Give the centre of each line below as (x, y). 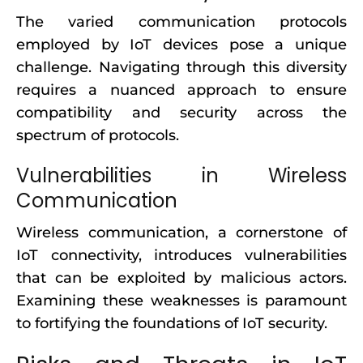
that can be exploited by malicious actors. (181, 278)
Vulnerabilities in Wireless (181, 175)
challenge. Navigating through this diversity (181, 67)
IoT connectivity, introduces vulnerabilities (181, 255)
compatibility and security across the (181, 113)
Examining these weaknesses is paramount (181, 301)
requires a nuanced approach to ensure (181, 90)
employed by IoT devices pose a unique (181, 45)
